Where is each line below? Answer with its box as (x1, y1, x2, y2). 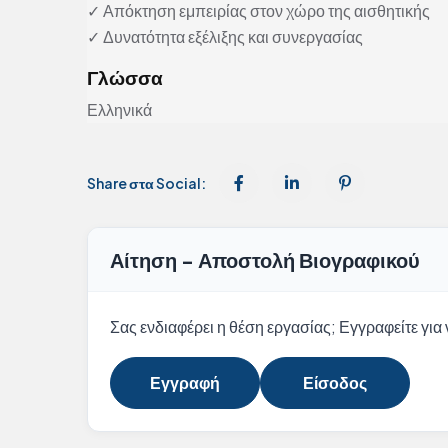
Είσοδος (303, 372, 367, 394)
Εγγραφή (150, 372, 220, 394)
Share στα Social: (87, 174, 206, 193)
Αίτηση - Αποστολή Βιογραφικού (110, 247, 420, 273)
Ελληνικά (87, 99, 152, 121)
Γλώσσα (87, 65, 163, 90)
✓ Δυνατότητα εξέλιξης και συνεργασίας (87, 26, 363, 48)
